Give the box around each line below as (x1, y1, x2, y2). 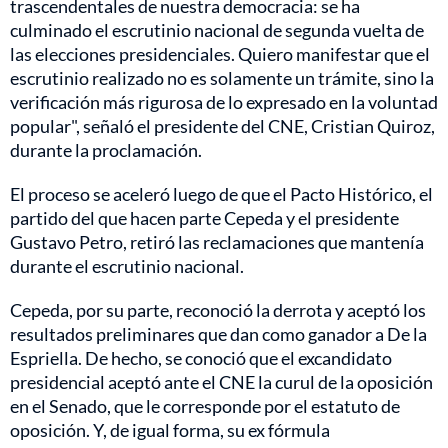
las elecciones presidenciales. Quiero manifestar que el (10, 42, 430, 65)
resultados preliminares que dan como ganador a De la (10, 322, 427, 345)
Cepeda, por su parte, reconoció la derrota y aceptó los (10, 298, 426, 321)
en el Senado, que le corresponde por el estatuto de (10, 394, 400, 417)
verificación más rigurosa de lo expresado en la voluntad (10, 90, 438, 113)
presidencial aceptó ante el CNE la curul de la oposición (10, 370, 433, 393)
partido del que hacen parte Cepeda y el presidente (10, 206, 399, 229)
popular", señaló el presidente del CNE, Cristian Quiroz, (10, 114, 435, 137)
